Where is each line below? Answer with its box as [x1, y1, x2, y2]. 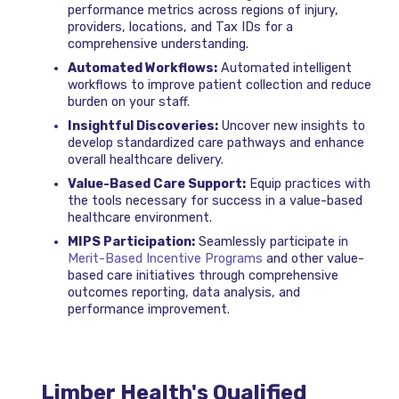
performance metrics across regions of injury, [67, 3, 338, 19]
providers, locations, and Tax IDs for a [67, 20, 293, 36]
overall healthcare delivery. [67, 152, 224, 168]
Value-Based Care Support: [67, 176, 246, 192]
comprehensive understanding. [67, 37, 248, 53]
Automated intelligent [216, 61, 352, 77]
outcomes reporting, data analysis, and [67, 285, 300, 301]
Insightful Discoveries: [67, 118, 218, 134]
